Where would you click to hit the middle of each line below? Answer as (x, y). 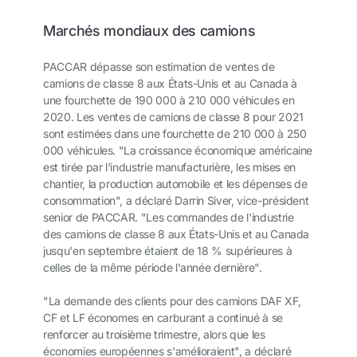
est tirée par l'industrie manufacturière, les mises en (170, 167)
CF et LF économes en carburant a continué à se (163, 318)
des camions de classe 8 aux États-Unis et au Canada (177, 234)
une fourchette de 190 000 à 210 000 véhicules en (169, 100)
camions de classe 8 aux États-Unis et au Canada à (170, 84)
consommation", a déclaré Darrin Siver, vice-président (176, 201)
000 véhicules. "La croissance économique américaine (178, 151)
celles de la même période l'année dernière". (153, 268)
